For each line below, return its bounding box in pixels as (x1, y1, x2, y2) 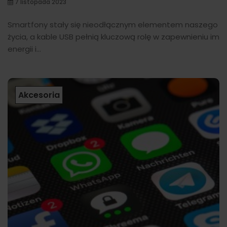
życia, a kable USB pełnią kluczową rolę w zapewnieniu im (8, 31, 219, 43)
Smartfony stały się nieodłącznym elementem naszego (8, 19, 218, 30)
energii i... (8, 44, 41, 55)
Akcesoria (18, 89, 60, 101)
